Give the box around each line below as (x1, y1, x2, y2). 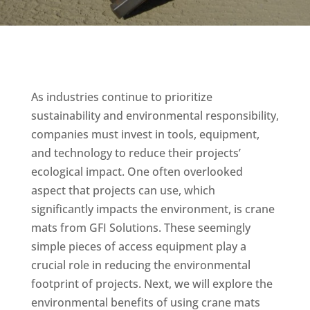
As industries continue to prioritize (30, 89, 212, 104)
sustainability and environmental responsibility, (30, 108, 279, 123)
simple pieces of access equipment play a (30, 239, 246, 254)
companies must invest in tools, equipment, (30, 127, 259, 142)
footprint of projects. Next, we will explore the (30, 276, 273, 291)
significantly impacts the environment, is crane (30, 201, 275, 217)
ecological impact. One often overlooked (30, 164, 243, 179)
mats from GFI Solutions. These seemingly (30, 220, 250, 235)
